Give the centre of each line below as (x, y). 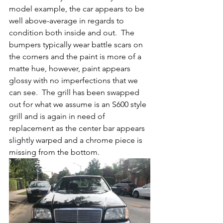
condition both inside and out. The (73, 33)
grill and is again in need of (58, 116)
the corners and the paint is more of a (76, 57)
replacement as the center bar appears (78, 128)
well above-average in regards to (67, 21)
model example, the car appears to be (78, 9)
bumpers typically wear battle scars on (77, 45)
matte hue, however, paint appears (71, 69)
